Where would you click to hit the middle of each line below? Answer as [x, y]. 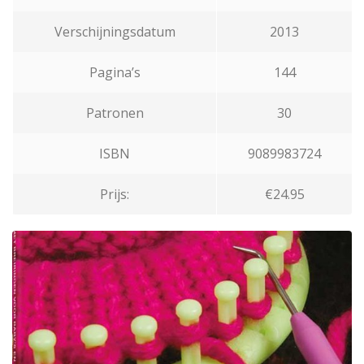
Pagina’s [115, 73]
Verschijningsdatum [115, 32]
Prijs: [115, 195]
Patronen [115, 113]
